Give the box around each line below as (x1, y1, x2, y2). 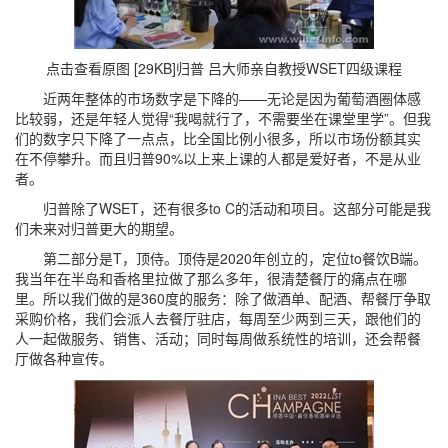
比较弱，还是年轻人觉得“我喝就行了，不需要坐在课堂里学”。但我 (15, 108, 431, 128)
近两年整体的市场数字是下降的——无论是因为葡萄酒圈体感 (15, 88, 421, 108)
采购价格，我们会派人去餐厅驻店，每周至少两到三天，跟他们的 (15, 308, 421, 328)
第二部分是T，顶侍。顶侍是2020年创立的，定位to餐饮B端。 (15, 248, 427, 268)
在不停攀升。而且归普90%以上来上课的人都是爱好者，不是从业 (15, 148, 421, 168)
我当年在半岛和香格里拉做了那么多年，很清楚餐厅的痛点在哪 (15, 268, 407, 288)
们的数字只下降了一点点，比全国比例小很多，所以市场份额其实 (15, 128, 421, 148)
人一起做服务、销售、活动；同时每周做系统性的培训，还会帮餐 (15, 328, 421, 348)
